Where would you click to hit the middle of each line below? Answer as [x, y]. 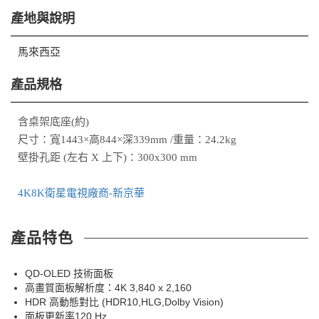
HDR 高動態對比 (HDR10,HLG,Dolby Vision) [124, 302]
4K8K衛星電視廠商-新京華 [81, 193]
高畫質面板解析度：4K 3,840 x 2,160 [108, 287]
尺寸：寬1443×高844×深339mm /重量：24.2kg [129, 139]
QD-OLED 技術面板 [69, 273]
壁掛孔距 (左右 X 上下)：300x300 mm [108, 157]
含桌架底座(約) [53, 121]
